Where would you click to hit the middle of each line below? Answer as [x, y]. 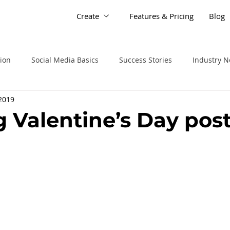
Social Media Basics [65, 60]
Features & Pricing [161, 16]
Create [88, 16]
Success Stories [146, 60]
